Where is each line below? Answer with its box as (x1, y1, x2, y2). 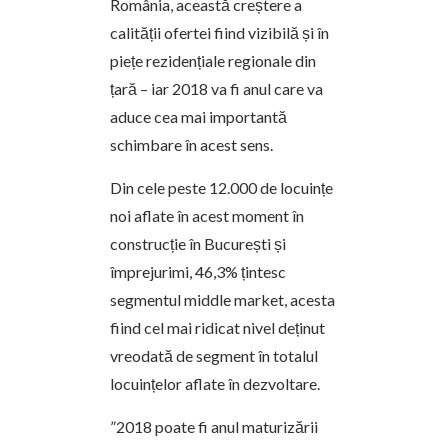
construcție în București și (110, 233, 286, 253)
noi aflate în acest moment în (110, 205, 304, 225)
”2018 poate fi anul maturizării (110, 416, 318, 436)
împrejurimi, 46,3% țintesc (110, 261, 286, 281)
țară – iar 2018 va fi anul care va (110, 78, 323, 98)
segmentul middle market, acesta (110, 289, 335, 309)
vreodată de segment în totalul (110, 345, 318, 365)
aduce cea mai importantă (110, 106, 287, 126)
